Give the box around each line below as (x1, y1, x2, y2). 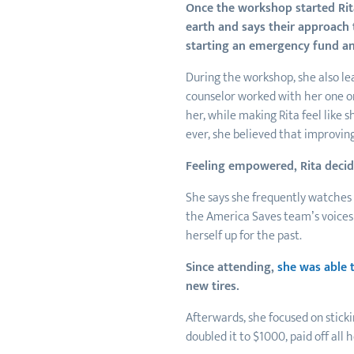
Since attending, (185, 257, 277, 278)
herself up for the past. (185, 225, 304, 247)
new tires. (185, 276, 239, 297)
